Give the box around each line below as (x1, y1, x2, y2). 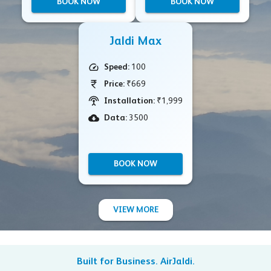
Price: (104, 80, 125, 89)
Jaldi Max (109, 36, 162, 48)
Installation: (104, 97, 155, 106)
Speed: (104, 63, 129, 72)
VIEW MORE (113, 206, 158, 215)
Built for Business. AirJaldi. (76, 257, 195, 267)
